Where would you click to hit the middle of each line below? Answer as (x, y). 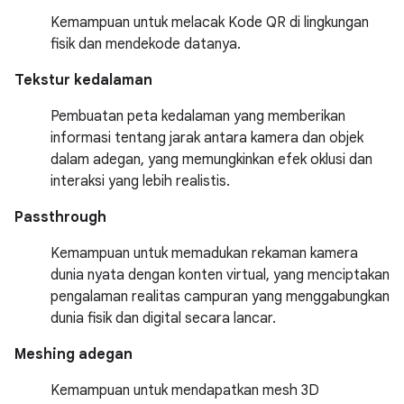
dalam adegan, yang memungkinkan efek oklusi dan (211, 160)
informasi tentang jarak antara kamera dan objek (207, 138)
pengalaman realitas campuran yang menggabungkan (220, 297)
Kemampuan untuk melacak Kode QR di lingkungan (210, 23)
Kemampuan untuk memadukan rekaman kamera (204, 253)
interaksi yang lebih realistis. (140, 181)
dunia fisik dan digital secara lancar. (163, 318)
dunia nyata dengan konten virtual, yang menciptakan (220, 275)
